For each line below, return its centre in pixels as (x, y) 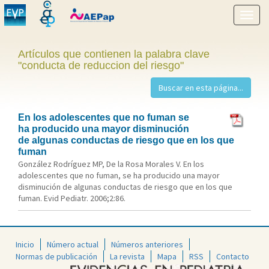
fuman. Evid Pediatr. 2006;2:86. (72, 198)
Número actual (73, 244)
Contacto (233, 256)
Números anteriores (147, 244)
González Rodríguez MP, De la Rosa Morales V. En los (111, 164)
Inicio (25, 244)
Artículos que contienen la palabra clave (114, 54)
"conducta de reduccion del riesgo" (101, 65)
